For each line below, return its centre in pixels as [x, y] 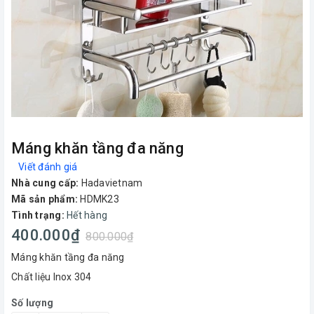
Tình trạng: [38, 215]
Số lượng [32, 303]
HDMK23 [100, 199]
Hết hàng [87, 215]
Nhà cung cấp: [45, 183]
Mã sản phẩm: [45, 199]
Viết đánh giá [48, 167]
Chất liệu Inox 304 [52, 277]
